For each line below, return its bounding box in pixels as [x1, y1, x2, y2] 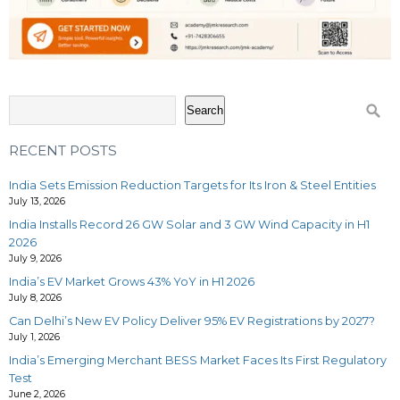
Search [187, 104, 223, 118]
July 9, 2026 [9, 253, 62, 265]
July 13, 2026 [9, 196, 65, 208]
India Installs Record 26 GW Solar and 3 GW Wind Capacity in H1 [9, 218, 370, 232]
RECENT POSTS [9, 142, 117, 160]
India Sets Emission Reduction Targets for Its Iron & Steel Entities [9, 179, 376, 193]
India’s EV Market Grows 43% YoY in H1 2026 [9, 275, 254, 289]
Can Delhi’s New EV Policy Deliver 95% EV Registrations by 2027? [9, 314, 375, 329]
